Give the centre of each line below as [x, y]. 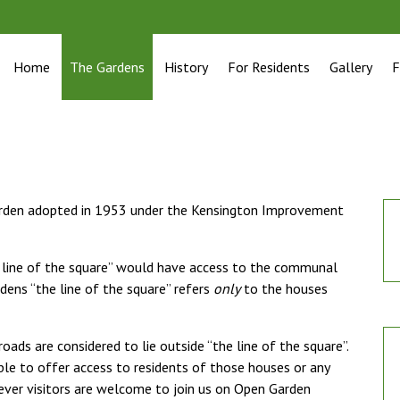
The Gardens [107, 67]
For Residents [269, 67]
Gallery [351, 67]
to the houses [284, 288]
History [186, 67]
